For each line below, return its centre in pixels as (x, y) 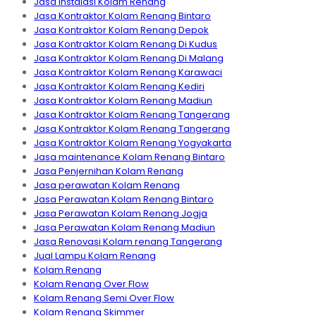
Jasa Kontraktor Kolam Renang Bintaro (122, 16)
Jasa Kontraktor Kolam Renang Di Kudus (126, 44)
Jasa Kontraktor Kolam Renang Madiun (123, 100)
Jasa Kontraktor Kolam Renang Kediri (119, 86)
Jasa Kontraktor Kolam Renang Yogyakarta (133, 142)
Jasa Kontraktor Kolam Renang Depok (121, 30)
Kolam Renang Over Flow (91, 284)
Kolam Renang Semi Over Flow (104, 298)
